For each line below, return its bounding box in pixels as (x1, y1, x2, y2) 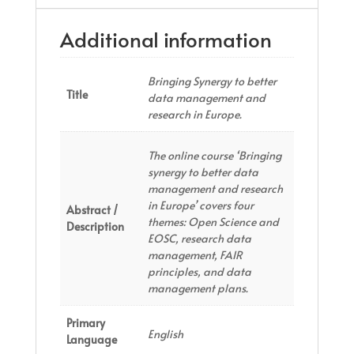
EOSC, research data (148, 230, 251, 246)
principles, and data (148, 263, 251, 279)
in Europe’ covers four (148, 197, 254, 213)
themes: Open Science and (148, 213, 279, 229)
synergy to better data (148, 164, 258, 179)
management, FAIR (148, 247, 243, 262)
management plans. (148, 280, 248, 296)
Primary (66, 314, 105, 330)
